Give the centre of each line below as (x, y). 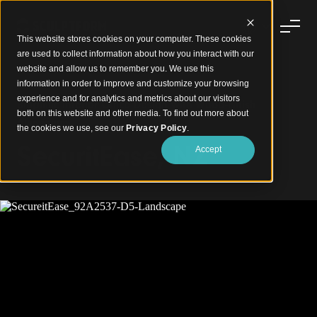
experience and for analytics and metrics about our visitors (128, 98)
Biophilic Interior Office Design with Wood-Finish (136, 105)
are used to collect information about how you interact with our (136, 54)
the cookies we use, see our (71, 128)
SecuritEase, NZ (117, 156)
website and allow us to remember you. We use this (115, 69)
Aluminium (43, 123)
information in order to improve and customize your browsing (133, 83)
